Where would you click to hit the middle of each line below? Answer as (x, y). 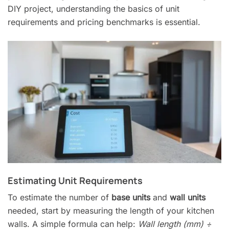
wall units (188, 197)
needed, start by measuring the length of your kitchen (111, 210)
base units (131, 197)
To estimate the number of (60, 197)
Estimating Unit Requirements (75, 180)
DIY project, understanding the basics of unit (94, 8)
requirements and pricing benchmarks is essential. (104, 22)
